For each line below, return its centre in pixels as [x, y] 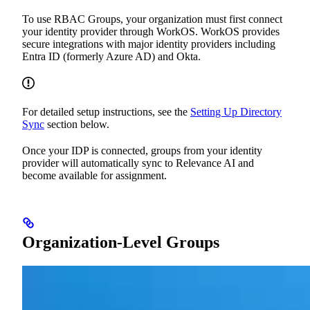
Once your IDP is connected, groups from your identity [142, 151]
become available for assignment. [94, 176]
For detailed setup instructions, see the [106, 112]
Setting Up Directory [236, 112]
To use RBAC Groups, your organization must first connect [152, 19]
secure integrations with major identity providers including [149, 44]
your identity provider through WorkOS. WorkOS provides [151, 32]
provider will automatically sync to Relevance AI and [138, 163]
